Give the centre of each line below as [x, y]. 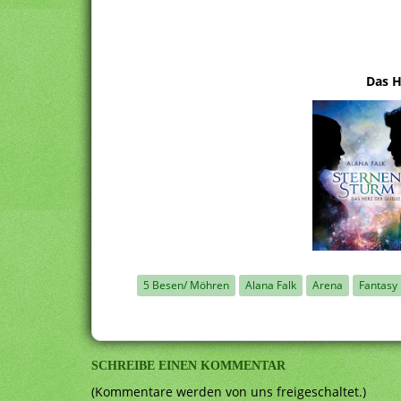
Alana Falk [271, 285]
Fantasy [378, 285]
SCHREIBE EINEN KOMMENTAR [188, 365]
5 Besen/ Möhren [186, 285]
